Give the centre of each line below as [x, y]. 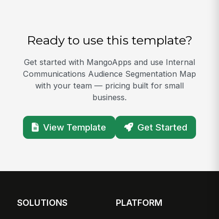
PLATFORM [139, 203]
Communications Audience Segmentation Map [109, 74]
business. [109, 97]
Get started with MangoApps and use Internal [109, 62]
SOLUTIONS [43, 203]
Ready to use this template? [109, 40]
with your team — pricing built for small [109, 85]
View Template [74, 127]
